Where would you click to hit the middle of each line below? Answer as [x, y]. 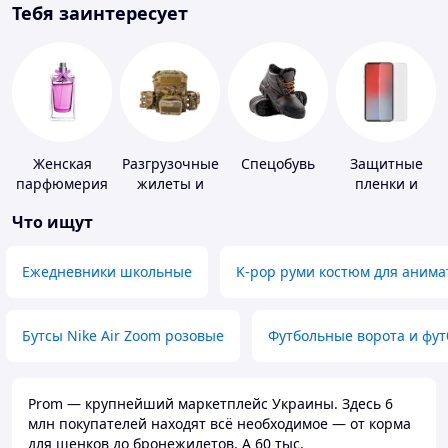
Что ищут [52, 222]
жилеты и [170, 184]
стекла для [386, 204]
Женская [62, 164]
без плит [170, 224]
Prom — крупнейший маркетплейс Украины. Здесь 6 [210, 404]
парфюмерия [62, 184]
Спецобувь [278, 164]
